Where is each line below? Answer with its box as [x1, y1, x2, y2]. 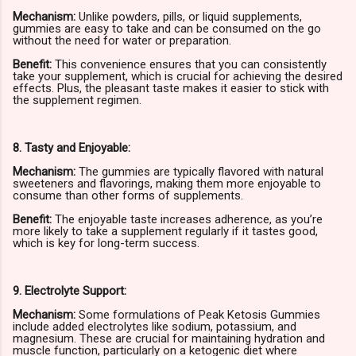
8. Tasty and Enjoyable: [13, 141, 130, 156]
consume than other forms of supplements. [13, 188, 243, 203]
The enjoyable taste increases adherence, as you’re [52, 212, 323, 227]
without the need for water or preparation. [13, 33, 231, 48]
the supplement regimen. [13, 93, 141, 108]
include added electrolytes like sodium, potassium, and [13, 319, 296, 335]
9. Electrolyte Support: [13, 284, 126, 299]
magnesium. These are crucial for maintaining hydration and [13, 331, 325, 346]
